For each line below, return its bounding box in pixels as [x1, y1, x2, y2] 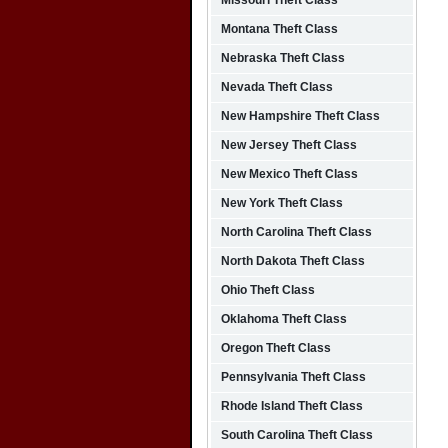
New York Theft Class [221, 196, 343, 210]
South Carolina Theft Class [221, 428, 373, 442]
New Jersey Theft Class [221, 138, 357, 152]
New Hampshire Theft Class [221, 109, 380, 123]
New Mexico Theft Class [221, 167, 358, 181]
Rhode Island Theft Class [221, 399, 363, 413]
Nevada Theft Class [221, 80, 333, 94]
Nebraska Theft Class [221, 51, 345, 65]
